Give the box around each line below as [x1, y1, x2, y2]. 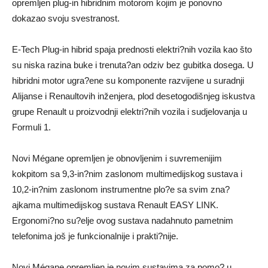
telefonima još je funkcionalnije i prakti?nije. [12, 230, 178, 241]
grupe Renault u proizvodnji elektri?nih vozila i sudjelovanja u [12, 106, 247, 117]
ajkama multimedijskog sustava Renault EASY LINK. [12, 199, 218, 210]
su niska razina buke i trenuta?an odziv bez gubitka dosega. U [12, 59, 254, 70]
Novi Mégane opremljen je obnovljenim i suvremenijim [12, 153, 222, 163]
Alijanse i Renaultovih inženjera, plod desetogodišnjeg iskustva [12, 90, 255, 101]
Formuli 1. [12, 121, 51, 132]
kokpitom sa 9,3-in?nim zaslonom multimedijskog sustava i [12, 168, 242, 179]
